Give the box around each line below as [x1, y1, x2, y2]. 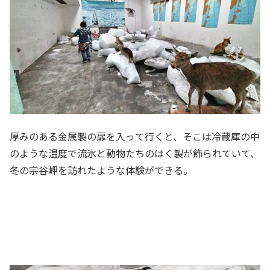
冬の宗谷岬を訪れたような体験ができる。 [10, 162, 193, 177]
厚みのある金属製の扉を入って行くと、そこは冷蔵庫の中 [10, 128, 260, 143]
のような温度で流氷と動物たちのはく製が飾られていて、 [10, 145, 260, 160]
